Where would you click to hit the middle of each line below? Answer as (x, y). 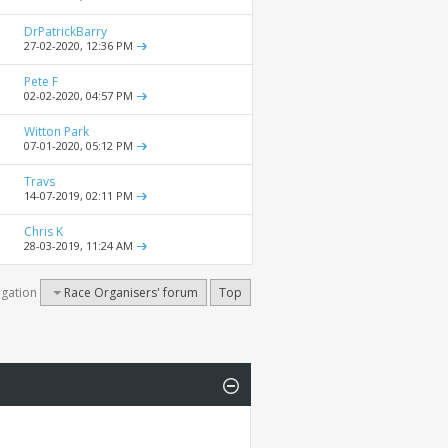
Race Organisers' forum (131, 293)
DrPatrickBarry (65, 32)
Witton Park (56, 132)
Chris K (43, 232)
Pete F (41, 82)
